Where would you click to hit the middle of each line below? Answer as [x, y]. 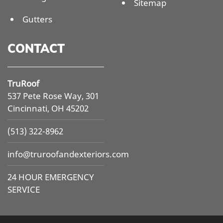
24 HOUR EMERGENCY [51, 177]
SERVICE [24, 190]
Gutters [37, 19]
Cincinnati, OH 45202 [48, 109]
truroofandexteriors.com [80, 154]
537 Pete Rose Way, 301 [53, 96]
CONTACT [36, 49]
